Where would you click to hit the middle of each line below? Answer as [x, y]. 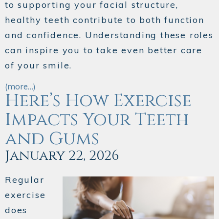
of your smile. [39, 66]
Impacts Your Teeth [97, 120]
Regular [25, 180]
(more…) [20, 87]
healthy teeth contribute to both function [105, 20]
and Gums [52, 139]
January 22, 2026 [62, 156]
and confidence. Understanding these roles [109, 35]
